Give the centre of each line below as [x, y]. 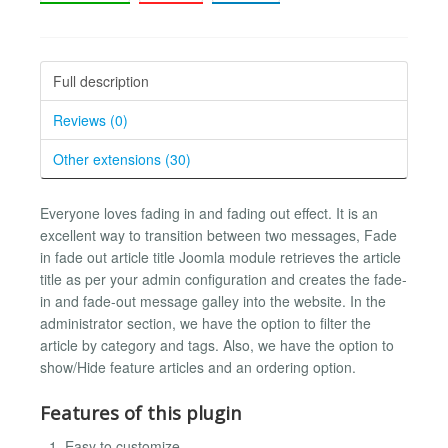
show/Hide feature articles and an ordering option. [198, 366]
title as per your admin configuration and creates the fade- [223, 278]
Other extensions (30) [122, 158]
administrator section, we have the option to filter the [205, 322]
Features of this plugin [141, 413]
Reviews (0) [90, 119]
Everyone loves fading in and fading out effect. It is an [209, 212]
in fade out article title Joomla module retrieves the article [220, 256]
